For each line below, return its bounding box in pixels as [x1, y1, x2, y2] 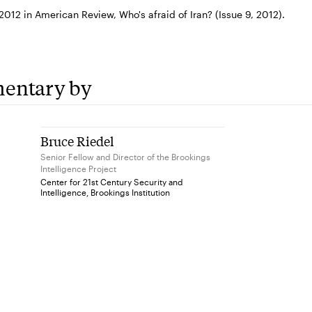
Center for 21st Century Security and [40, 177, 184, 187]
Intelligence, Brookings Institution [40, 187, 171, 197]
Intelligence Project [40, 164, 117, 173]
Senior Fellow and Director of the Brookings [40, 152, 211, 162]
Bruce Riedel [40, 132, 115, 150]
